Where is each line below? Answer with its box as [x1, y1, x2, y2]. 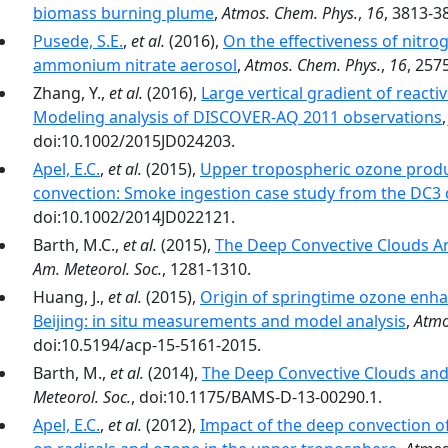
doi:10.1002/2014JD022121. [33, 206, 235, 228]
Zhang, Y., [33, 82, 109, 104]
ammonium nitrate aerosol [33, 54, 237, 76]
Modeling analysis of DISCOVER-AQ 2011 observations [33, 106, 442, 128]
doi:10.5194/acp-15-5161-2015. [33, 334, 261, 356]
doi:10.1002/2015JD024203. [33, 130, 235, 152]
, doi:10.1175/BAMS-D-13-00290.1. [131, 386, 382, 408]
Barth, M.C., [33, 234, 123, 256]
